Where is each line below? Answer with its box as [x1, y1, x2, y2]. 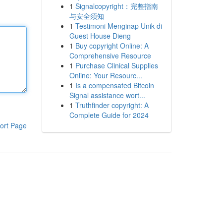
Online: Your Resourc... [69, 70, 142, 80]
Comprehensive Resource [69, 51, 151, 60]
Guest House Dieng [69, 31, 131, 41]
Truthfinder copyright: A [75, 100, 149, 110]
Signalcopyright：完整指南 [75, 1, 158, 11]
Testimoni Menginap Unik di [75, 21, 162, 31]
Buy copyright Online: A [75, 41, 149, 51]
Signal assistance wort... [69, 90, 145, 100]
